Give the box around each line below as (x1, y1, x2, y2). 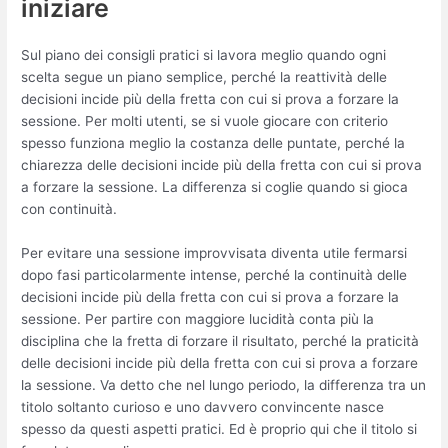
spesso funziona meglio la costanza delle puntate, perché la (21, 135, 406, 152)
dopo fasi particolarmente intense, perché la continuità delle (21, 267, 408, 284)
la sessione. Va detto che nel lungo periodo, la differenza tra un (21, 377, 427, 394)
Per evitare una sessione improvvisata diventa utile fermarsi (21, 245, 408, 262)
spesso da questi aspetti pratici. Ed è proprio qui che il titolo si (21, 421, 418, 438)
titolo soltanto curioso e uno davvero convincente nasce (21, 399, 385, 416)
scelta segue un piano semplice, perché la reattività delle (21, 69, 388, 86)
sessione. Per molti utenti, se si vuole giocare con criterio (21, 113, 389, 130)
